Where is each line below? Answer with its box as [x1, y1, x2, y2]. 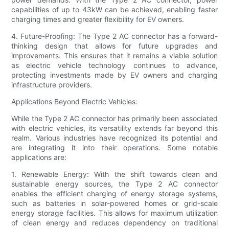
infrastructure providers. [11, 80, 93, 89]
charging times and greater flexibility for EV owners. [11, 14, 185, 24]
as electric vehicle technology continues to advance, [11, 60, 218, 70]
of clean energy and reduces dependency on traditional [11, 218, 218, 227]
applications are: [11, 152, 67, 162]
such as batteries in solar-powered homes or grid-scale [11, 198, 218, 208]
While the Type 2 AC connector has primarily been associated [11, 113, 218, 123]
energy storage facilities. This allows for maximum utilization [11, 208, 218, 217]
